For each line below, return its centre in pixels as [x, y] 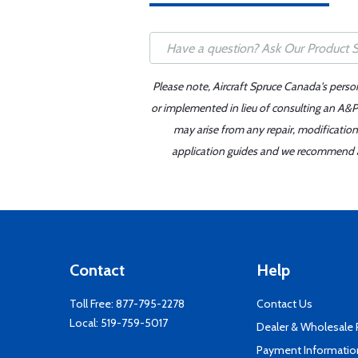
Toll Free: [93, 304]
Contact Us [284, 304]
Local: [85, 323]
